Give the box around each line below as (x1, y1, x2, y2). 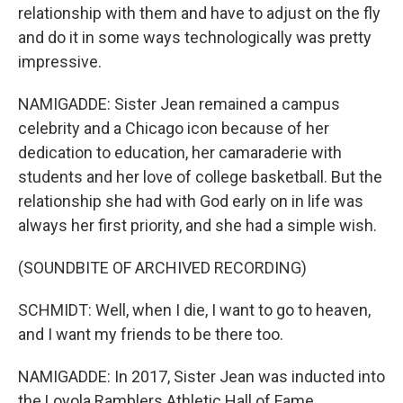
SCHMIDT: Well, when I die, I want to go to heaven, (18, 300, 371, 319)
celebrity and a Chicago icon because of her (18, 119, 329, 138)
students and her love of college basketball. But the (18, 167, 382, 186)
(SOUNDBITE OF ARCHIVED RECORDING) (18, 258, 307, 277)
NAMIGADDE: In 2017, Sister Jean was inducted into (18, 367, 385, 386)
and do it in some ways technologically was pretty (18, 28, 372, 47)
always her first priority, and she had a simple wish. (18, 216, 377, 235)
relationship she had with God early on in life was (18, 192, 363, 210)
